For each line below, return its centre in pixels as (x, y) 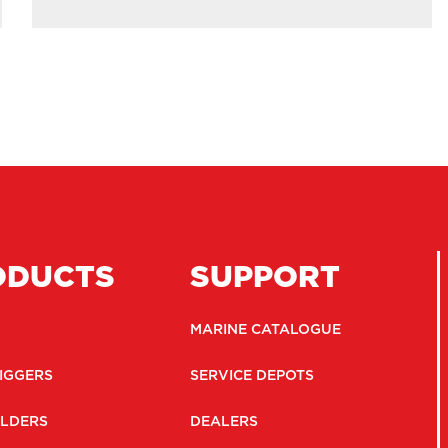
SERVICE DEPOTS (251, 375)
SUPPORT (264, 276)
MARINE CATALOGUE (265, 329)
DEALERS (223, 421)
